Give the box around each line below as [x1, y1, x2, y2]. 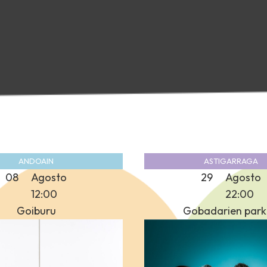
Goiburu [16, 203, 56, 218]
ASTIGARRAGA [204, 156, 258, 166]
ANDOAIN [18, 156, 54, 166]
